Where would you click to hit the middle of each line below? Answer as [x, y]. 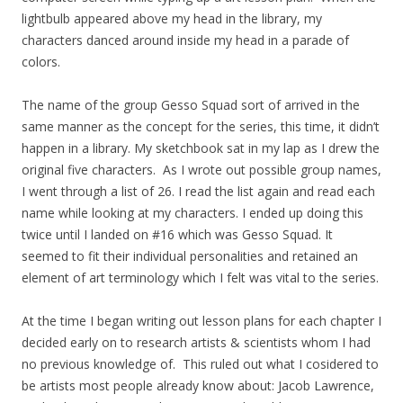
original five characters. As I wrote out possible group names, [201, 170]
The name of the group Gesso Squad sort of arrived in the [191, 105]
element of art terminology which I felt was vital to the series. [200, 278]
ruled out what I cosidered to [295, 364]
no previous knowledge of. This [114, 364]
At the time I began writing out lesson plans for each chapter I [201, 321]
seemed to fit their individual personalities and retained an [190, 256]
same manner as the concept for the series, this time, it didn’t [201, 126]
